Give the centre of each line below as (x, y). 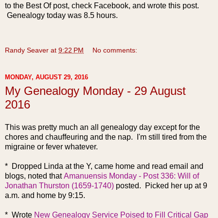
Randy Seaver (27, 50)
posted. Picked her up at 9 (161, 186)
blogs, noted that (34, 176)
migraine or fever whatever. (51, 147)
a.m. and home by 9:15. (45, 196)
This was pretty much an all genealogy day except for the (102, 127)
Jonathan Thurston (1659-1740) (59, 186)
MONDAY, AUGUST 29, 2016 (46, 77)
